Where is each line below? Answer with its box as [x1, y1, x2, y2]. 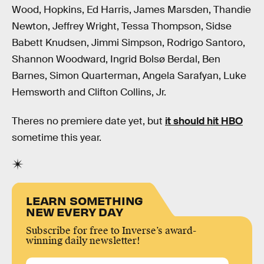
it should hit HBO [165, 115, 243, 128]
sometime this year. [12, 131, 101, 144]
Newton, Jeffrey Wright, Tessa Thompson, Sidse [12, 19, 232, 32]
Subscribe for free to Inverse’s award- [26, 225, 196, 237]
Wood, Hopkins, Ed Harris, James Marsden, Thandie [12, 3, 251, 16]
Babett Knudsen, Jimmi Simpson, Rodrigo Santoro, [12, 36, 245, 49]
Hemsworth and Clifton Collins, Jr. [12, 85, 166, 98]
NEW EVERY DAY [26, 204, 123, 219]
